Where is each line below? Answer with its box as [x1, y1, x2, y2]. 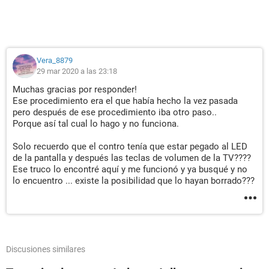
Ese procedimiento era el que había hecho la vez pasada [13, 95, 238, 106]
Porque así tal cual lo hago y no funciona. [13, 118, 179, 129]
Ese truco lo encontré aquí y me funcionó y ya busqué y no [13, 164, 247, 175]
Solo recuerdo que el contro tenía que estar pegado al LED [13, 141, 247, 152]
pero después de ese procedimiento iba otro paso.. [13, 107, 217, 118]
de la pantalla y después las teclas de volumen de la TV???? [13, 153, 251, 163]
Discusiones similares [6, 244, 85, 254]
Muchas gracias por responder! [13, 84, 137, 95]
